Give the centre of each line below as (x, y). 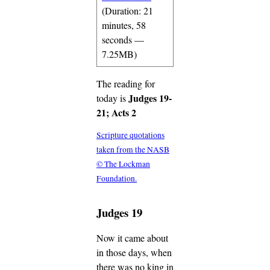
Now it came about (132, 238)
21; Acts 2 (116, 112)
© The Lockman (123, 164)
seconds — (123, 39)
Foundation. (117, 179)
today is (112, 98)
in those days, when (134, 253)
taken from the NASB (133, 150)
